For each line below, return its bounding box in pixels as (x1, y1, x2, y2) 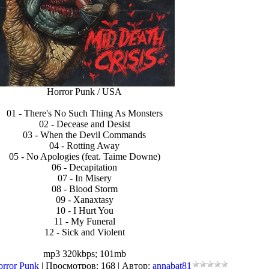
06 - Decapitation (52, 162, 117, 172)
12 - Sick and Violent (44, 227, 125, 237)
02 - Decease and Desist (38, 119, 130, 129)
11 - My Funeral (53, 216, 115, 226)
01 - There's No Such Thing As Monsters (6, 108, 163, 118)
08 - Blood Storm (51, 184, 118, 194)
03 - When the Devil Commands (23, 130, 146, 140)
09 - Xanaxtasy (55, 195, 113, 205)
